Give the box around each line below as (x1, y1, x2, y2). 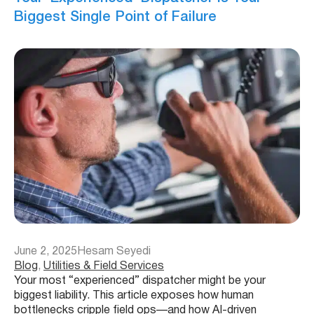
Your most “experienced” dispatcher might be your (14, 276, 266, 287)
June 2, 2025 (14, 247, 77, 257)
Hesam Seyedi (77, 247, 151, 257)
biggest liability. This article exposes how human (14, 291, 254, 301)
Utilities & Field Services (43, 261, 164, 272)
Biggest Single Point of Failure (14, 11, 217, 25)
